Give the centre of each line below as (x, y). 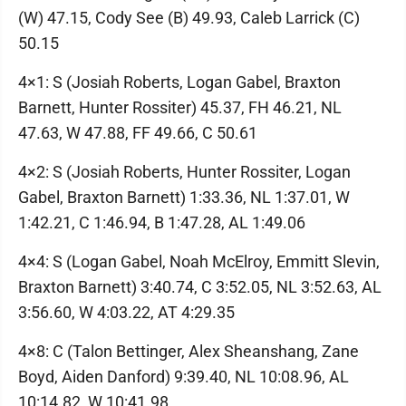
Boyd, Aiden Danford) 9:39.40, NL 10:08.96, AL (184, 377)
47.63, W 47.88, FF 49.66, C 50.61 (138, 133)
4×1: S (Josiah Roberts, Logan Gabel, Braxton (179, 82)
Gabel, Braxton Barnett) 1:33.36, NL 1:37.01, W (184, 197)
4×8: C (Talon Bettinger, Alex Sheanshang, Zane (188, 351)
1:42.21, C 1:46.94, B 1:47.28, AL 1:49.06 (162, 222)
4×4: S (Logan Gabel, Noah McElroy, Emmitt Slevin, (199, 261)
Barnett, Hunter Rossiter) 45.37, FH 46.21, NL (180, 107)
